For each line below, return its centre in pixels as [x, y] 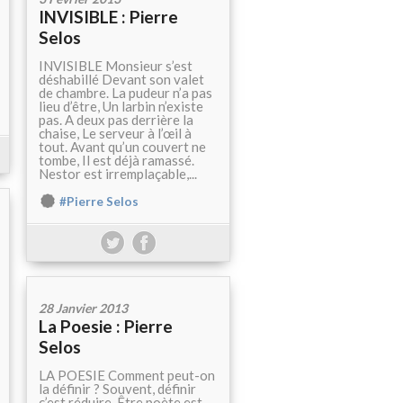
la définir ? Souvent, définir [117, 389]
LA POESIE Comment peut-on [127, 376]
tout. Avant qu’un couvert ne [122, 147]
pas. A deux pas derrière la [116, 120]
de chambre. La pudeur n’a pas [125, 93]
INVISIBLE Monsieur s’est [116, 66]
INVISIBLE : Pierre [108, 17]
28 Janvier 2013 [83, 309]
